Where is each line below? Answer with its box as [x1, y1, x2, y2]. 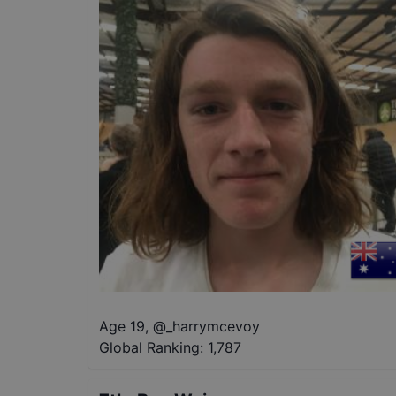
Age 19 [99, 316, 145, 335]
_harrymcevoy [166, 316, 260, 335]
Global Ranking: [99, 338, 203, 356]
